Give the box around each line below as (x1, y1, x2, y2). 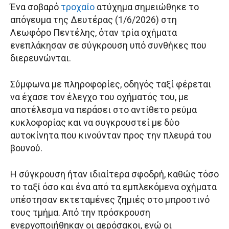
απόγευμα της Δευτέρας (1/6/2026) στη (10, 14, 177, 26)
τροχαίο (61, 2, 95, 13)
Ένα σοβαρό (10, 2, 61, 13)
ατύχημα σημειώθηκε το (95, 2, 199, 13)
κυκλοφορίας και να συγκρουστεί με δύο (10, 117, 179, 128)
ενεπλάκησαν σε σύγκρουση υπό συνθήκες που (10, 40, 207, 51)
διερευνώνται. (10, 53, 71, 64)
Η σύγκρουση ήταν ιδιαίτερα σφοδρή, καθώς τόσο (10, 169, 219, 180)
